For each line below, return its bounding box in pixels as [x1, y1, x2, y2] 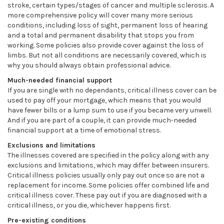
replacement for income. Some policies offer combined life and [7, 181, 209, 189]
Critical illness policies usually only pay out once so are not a [7, 171, 204, 179]
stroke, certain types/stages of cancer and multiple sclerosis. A [7, 1, 214, 9]
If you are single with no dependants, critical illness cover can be [7, 86, 216, 94]
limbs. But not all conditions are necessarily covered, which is [7, 51, 206, 59]
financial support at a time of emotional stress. [7, 126, 161, 134]
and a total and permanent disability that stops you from [7, 31, 194, 39]
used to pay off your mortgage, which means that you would [7, 96, 201, 104]
